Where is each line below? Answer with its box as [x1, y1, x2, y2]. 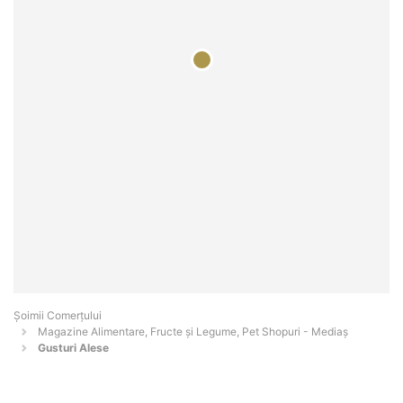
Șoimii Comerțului [13, 309, 102, 323]
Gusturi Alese [38, 341, 109, 355]
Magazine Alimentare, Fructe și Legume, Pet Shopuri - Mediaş [38, 325, 348, 339]
